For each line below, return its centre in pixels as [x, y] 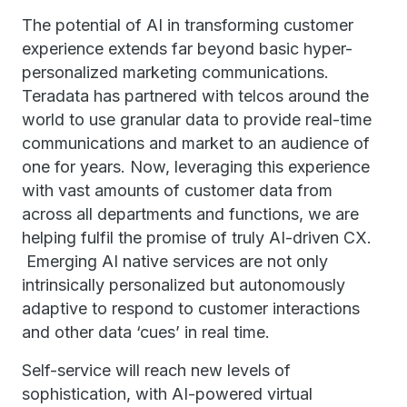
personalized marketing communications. [175, 72]
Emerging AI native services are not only [175, 261]
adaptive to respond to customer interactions [191, 308]
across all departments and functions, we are [190, 214]
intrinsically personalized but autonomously [184, 285]
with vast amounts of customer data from [177, 190]
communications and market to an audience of [196, 143]
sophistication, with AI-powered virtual [167, 394]
